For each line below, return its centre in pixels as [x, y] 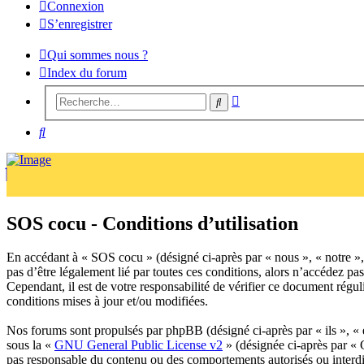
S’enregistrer [80, 24]
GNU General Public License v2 [139, 345]
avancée [260, 112]
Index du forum [87, 73]
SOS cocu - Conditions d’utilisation [152, 223]
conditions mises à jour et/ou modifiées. [107, 301]
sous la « [30, 345]
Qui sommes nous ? [97, 55]
